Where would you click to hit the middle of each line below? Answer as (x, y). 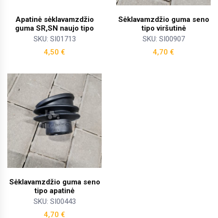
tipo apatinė (54, 191)
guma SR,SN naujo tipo (54, 28)
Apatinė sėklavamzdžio (54, 20)
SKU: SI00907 (163, 39)
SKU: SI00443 (54, 202)
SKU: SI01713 (54, 39)
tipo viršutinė (163, 28)
